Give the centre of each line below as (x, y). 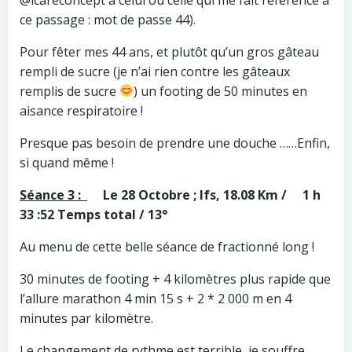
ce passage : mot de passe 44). (108, 19)
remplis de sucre (70, 91)
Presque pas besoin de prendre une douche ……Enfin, (175, 143)
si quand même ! (67, 162)
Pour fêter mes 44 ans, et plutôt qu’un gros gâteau (169, 51)
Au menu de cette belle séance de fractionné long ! (167, 246)
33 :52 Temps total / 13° (93, 214)
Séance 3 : (53, 194)
